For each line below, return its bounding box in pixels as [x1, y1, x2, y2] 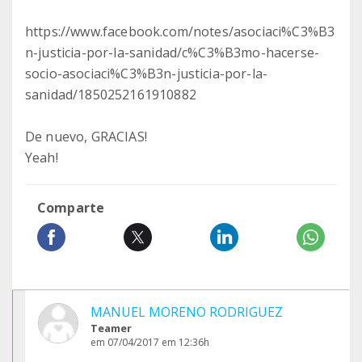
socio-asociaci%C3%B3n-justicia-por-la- [25, 65, 268, 82]
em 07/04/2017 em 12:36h [90, 335, 209, 349]
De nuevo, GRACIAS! [25, 128, 147, 145]
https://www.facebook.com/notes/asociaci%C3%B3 [25, 23, 335, 40]
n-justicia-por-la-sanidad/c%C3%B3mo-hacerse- [25, 44, 320, 61]
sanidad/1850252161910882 [25, 86, 196, 103]
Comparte [37, 199, 105, 217]
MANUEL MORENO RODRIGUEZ [90, 303, 283, 321]
